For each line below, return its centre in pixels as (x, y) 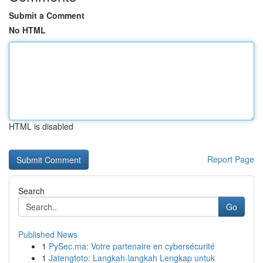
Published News (48, 234)
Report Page (231, 159)
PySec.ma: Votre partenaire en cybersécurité (132, 246)
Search (31, 191)
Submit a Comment (47, 15)
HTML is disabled (41, 126)
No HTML (27, 30)
